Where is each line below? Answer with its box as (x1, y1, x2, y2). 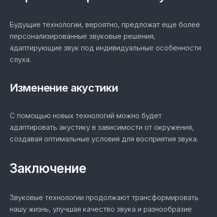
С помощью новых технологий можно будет (10, 111, 162, 120)
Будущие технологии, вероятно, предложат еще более (10, 20, 200, 29)
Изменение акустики (10, 81, 118, 94)
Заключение (10, 161, 86, 176)
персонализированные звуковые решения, (10, 31, 155, 41)
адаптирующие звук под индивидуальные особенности (10, 43, 201, 52)
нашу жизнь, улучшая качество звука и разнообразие (10, 204, 192, 214)
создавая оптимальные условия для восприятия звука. (10, 134, 198, 143)
